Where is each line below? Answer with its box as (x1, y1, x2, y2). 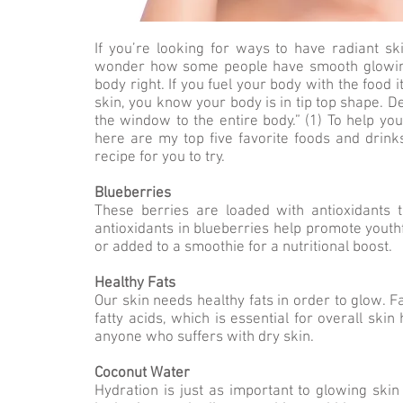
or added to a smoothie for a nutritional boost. (94, 238, 392, 256)
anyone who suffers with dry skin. (94, 328, 314, 346)
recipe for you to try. (94, 148, 225, 166)
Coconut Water (94, 364, 190, 382)
